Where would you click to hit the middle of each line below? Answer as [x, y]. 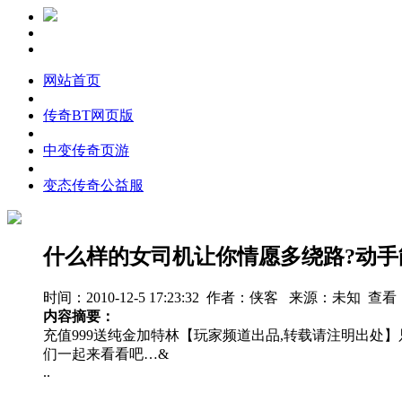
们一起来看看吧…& [106, 354]
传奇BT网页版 [88, 115]
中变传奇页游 [86, 150]
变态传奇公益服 [93, 185]
